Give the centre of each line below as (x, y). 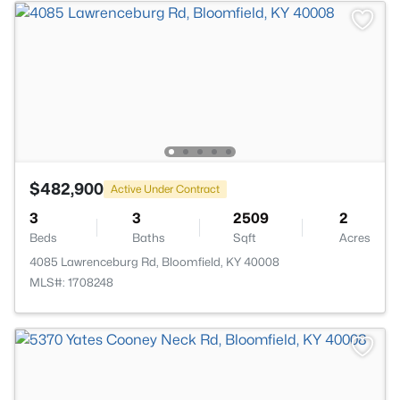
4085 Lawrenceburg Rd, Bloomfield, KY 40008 (154, 262)
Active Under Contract (165, 188)
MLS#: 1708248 (71, 282)
